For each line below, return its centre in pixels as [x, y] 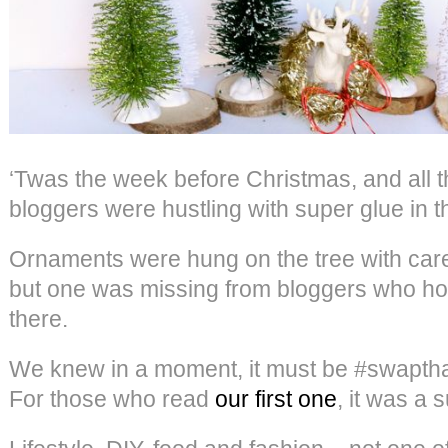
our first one [276, 398]
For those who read [112, 398]
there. [38, 318]
